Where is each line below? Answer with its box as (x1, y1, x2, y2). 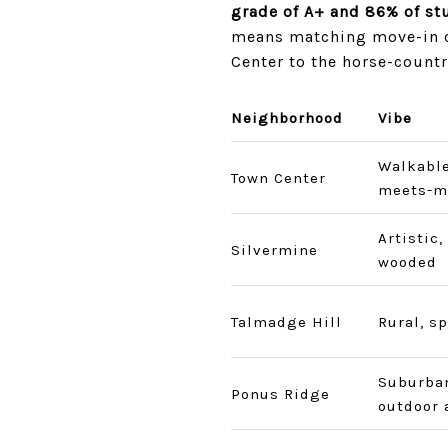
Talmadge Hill (231, 313, 342, 331)
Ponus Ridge (231, 385, 330, 403)
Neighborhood (231, 109, 343, 127)
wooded (377, 253, 437, 271)
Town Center (231, 169, 326, 187)
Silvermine (231, 241, 318, 259)
